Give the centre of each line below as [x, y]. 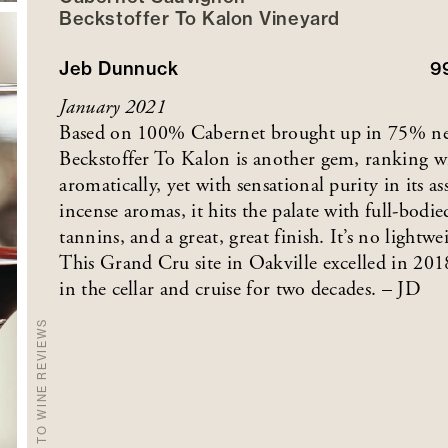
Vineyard [299, 18]
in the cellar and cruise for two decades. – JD [240, 289]
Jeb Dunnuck [119, 68]
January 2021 [113, 107]
